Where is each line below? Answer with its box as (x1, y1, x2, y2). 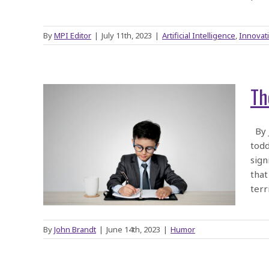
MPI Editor (54, 30, 91, 41)
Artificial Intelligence (162, 30, 235, 41)
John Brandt (54, 224, 96, 235)
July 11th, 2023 (101, 30, 152, 41)
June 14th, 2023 (106, 224, 160, 235)
